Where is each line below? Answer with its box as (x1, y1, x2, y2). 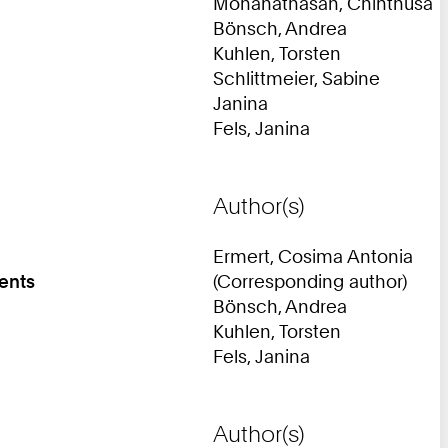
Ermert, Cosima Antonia (213, 244, 413, 267)
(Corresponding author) (213, 269, 407, 292)
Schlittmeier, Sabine (213, 66, 380, 89)
